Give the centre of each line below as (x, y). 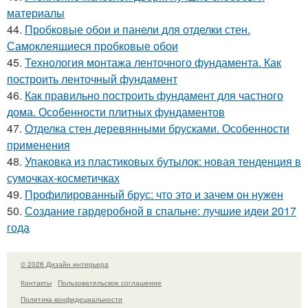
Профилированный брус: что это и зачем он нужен (154, 194)
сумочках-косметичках (63, 178)
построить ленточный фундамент (92, 79)
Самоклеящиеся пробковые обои (92, 46)
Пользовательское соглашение (110, 282)
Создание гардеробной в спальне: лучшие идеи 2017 (161, 211)
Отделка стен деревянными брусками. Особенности (157, 128)
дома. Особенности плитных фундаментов (116, 112)
